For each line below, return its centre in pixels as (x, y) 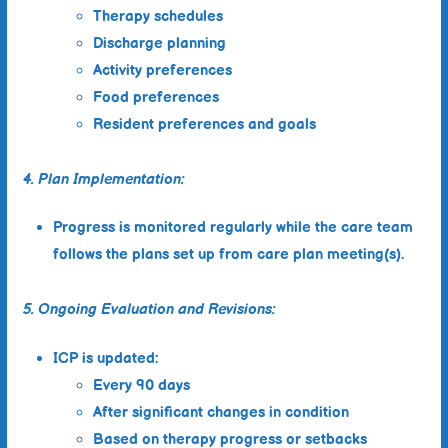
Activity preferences (162, 70)
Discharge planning (159, 43)
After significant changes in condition (220, 412)
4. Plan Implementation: (103, 179)
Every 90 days (141, 385)
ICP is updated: (105, 358)
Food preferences (155, 97)
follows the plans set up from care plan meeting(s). (228, 255)
